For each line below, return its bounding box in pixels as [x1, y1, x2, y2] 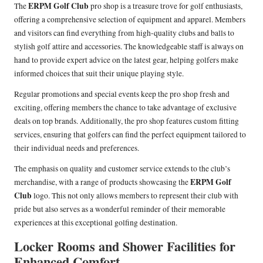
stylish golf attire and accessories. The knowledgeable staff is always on [14, 41, 244, 52]
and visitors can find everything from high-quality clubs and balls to [14, 28, 234, 39]
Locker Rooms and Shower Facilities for [14, 237, 235, 257]
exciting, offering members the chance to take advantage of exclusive [14, 102, 237, 113]
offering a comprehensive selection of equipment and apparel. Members [14, 14, 245, 25]
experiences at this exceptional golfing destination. [14, 217, 177, 228]
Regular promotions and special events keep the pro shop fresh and [14, 89, 230, 100]
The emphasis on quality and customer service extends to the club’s [14, 163, 230, 174]
